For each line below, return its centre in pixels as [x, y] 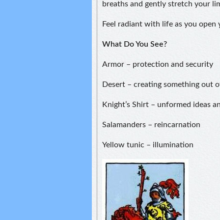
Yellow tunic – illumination [148, 145]
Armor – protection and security [158, 64]
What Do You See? [135, 44]
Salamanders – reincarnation [151, 125]
